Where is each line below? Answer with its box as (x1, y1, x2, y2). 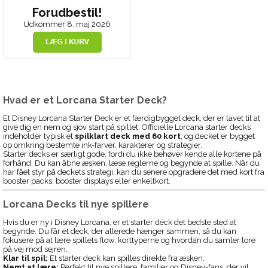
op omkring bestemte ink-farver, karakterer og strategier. (3, 141, 202, 150)
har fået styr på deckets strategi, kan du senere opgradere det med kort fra (3, 167, 264, 177)
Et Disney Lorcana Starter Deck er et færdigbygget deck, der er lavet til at (3, 114, 260, 123)
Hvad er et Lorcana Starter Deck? (3, 94, 167, 106)
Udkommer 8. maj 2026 (23, 19, 111, 29)
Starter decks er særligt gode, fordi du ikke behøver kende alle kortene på (3, 150, 261, 159)
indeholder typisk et (3, 132, 75, 141)
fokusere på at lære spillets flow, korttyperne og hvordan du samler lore (3, 236, 255, 245)
